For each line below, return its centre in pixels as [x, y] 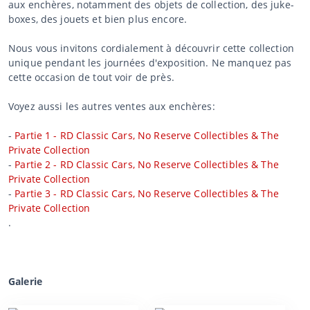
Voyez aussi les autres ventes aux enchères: [112, 106]
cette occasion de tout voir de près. [91, 77]
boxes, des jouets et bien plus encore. [98, 19]
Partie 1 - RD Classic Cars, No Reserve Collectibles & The [147, 135]
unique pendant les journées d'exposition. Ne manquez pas [150, 62]
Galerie [25, 281]
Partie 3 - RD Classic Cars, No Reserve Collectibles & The [147, 193]
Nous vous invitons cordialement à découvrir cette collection [151, 48]
